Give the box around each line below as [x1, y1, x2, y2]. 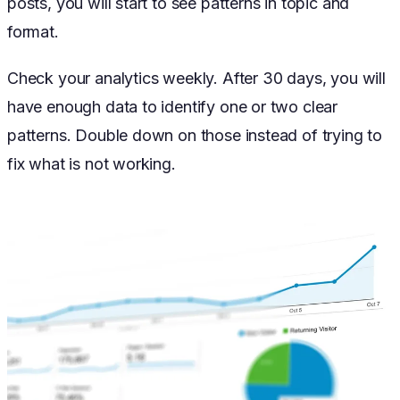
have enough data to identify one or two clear [7, 97, 338, 117]
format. [7, 22, 59, 42]
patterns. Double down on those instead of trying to [7, 126, 383, 146]
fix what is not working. [7, 154, 176, 174]
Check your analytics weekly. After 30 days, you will [7, 69, 386, 88]
